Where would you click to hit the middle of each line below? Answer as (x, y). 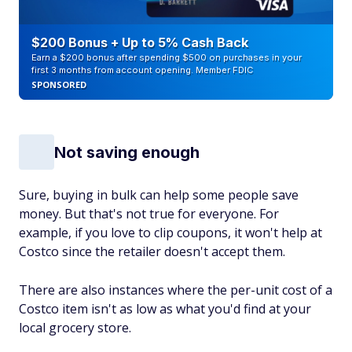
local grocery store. (75, 328)
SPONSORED (59, 84)
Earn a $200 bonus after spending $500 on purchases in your (167, 57)
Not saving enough (127, 152)
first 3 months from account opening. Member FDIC (142, 70)
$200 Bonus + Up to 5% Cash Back (140, 42)
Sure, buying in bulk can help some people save (159, 195)
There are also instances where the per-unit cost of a (176, 290)
